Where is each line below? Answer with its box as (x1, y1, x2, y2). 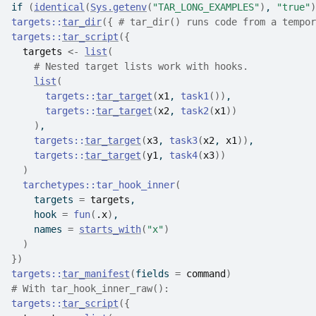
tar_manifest (62, 268, 130, 279)
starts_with (79, 224, 141, 235)
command (186, 268, 226, 279)
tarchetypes (23, 179, 85, 190)
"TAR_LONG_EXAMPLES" (152, 1, 260, 13)
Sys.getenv (90, 1, 147, 13)
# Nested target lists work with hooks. (34, 61, 248, 72)
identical (34, 1, 85, 13)
